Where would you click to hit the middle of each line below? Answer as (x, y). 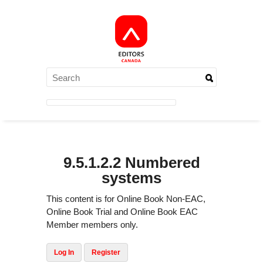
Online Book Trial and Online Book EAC (122, 212)
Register (106, 253)
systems (131, 178)
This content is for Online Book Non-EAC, (126, 199)
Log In (64, 253)
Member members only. (92, 225)
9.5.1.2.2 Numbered (131, 162)
